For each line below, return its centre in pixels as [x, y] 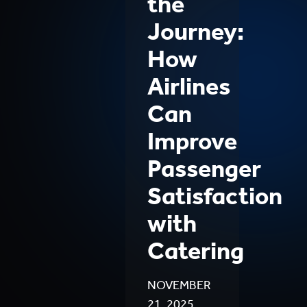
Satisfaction [214, 196]
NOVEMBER [179, 285]
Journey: [195, 31]
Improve [192, 141]
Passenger [204, 168]
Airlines [188, 86]
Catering [195, 250]
